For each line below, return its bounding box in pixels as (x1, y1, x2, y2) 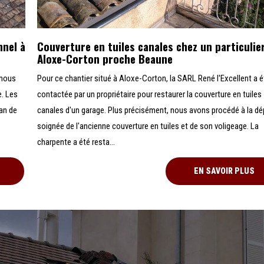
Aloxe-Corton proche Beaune (37, 51, 173, 67)
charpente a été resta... (37, 137, 115, 148)
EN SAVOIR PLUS (194, 166, 255, 176)
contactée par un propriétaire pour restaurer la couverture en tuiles (37, 89, 262, 100)
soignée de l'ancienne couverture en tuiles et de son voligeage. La (37, 121, 259, 132)
